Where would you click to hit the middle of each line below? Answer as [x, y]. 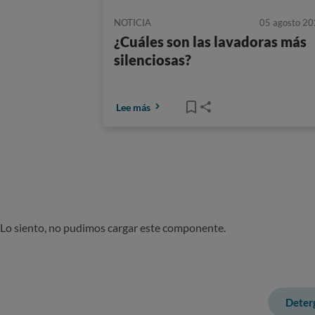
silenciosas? [153, 60]
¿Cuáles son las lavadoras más [210, 42]
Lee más [133, 107]
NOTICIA [133, 23]
